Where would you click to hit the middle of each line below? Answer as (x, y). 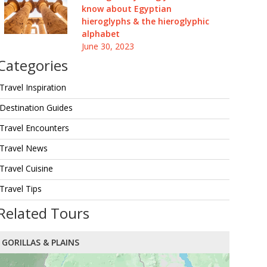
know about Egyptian (126, 9)
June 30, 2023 (108, 46)
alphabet (100, 34)
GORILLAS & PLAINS (41, 242)
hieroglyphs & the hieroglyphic (145, 21)
